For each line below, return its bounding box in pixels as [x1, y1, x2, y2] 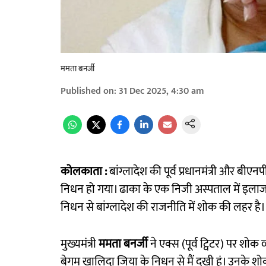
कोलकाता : [61, 161, 107, 182]
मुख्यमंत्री [61, 234, 99, 255]
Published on [61, 83, 114, 100]
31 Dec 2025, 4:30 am [119, 83, 204, 100]
